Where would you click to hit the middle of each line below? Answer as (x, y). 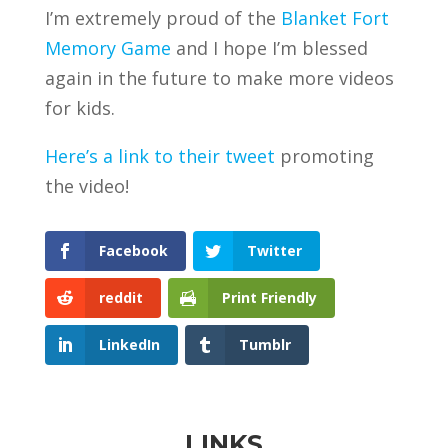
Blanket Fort (334, 18)
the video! (86, 186)
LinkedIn (129, 345)
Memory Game (107, 48)
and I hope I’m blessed (269, 48)
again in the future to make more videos (219, 78)
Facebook (133, 250)
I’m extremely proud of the (162, 18)
